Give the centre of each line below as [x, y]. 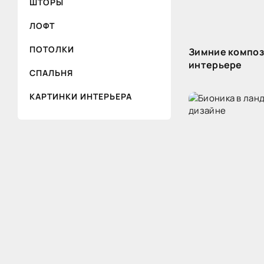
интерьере [215, 65]
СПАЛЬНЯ [51, 72]
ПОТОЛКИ [52, 49]
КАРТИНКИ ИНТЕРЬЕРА [81, 96]
